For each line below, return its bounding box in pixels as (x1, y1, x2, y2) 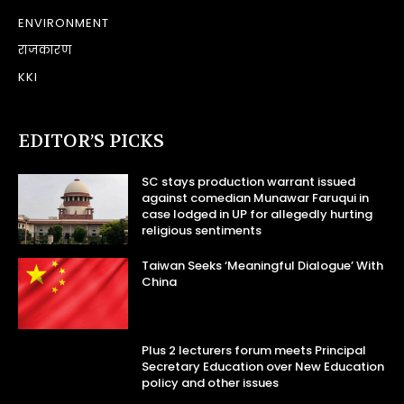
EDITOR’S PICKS (18, 129, 164, 152)
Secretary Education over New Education (142, 357, 385, 375)
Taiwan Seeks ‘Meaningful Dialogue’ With (142, 257, 384, 275)
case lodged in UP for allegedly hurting (142, 205, 373, 223)
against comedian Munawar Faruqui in (142, 188, 370, 207)
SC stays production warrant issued (142, 172, 356, 190)
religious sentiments (142, 221, 262, 239)
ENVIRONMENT (18, 14, 109, 32)
